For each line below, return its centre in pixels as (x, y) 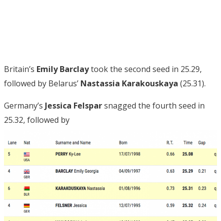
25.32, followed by (38, 120)
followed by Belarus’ (42, 83)
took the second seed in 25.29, (145, 69)
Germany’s (24, 105)
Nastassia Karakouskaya (129, 83)
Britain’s (20, 69)
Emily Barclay (63, 69)
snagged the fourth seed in (153, 105)
